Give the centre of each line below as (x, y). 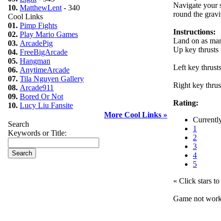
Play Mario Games (49, 34)
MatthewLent (41, 8)
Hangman (35, 61)
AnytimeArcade (45, 70)
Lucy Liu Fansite (46, 105)
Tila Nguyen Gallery (52, 79)
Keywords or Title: (37, 133)
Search (18, 124)
